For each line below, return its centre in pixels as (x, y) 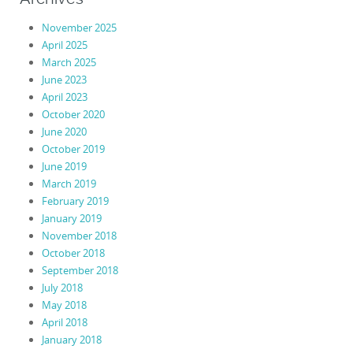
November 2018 (79, 236)
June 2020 (64, 132)
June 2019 (64, 167)
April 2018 (64, 323)
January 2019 (71, 219)
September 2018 (80, 271)
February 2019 (75, 201)
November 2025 (79, 28)
